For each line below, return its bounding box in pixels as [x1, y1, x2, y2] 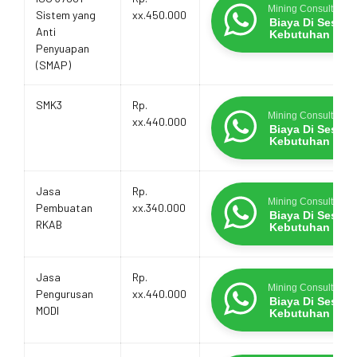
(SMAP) [36, 57, 71, 72]
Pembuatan [36, 200, 92, 214]
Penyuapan [36, 41, 89, 55]
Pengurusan [36, 286, 93, 300]
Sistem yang [36, 7, 96, 22]
